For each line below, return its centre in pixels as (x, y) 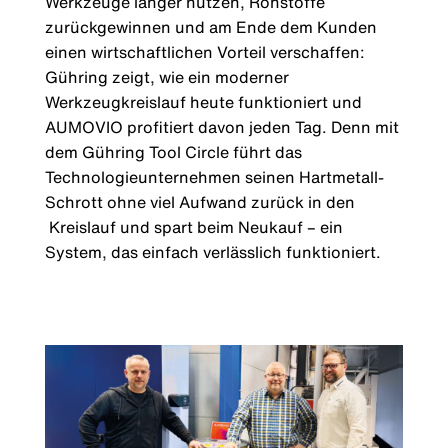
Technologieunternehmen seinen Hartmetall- (214, 177)
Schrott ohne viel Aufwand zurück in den (199, 202)
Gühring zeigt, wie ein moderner (166, 77)
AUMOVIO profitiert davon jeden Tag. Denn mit (221, 127)
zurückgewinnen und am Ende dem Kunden (210, 27)
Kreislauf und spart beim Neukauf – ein (193, 227)
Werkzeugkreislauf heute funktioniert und (203, 102)
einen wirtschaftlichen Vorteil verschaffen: (204, 52)
